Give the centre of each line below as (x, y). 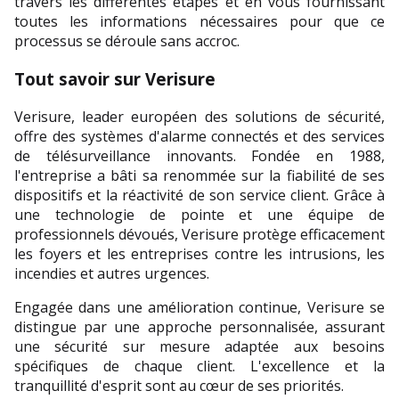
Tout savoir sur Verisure (115, 79)
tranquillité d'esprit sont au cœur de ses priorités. (179, 385)
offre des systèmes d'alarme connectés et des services (199, 136)
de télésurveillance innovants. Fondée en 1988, (199, 155)
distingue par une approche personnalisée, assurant (199, 326)
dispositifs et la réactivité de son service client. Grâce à (199, 195)
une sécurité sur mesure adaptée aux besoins (199, 346)
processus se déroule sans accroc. (127, 41)
